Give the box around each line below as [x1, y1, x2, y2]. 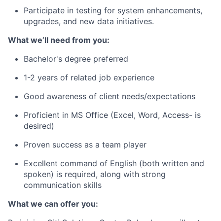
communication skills [24, 180, 102, 190]
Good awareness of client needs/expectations [24, 91, 195, 101]
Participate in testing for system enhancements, [24, 5, 202, 15]
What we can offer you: [8, 199, 98, 209]
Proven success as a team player [24, 140, 147, 149]
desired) [24, 121, 54, 131]
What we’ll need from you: [8, 35, 110, 45]
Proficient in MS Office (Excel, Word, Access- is [24, 110, 201, 120]
